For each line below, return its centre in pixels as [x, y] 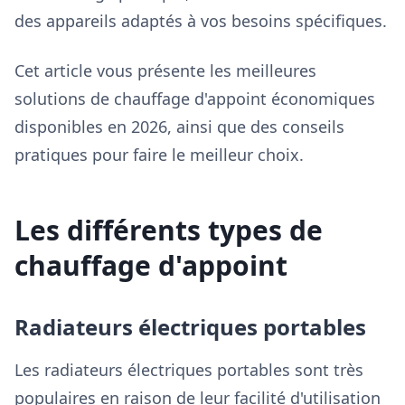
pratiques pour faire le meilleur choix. [159, 155]
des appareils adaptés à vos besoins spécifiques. [201, 21]
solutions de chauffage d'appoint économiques [195, 99]
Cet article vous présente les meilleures [165, 71]
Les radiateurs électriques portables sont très [189, 370]
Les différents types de [169, 230]
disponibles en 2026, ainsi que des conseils [179, 127]
